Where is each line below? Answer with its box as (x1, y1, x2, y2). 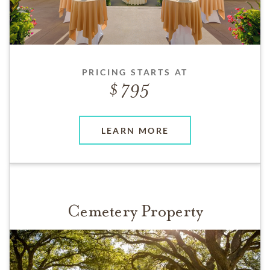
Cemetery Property (67, 201, 202, 222)
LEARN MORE (101, 125, 169, 136)
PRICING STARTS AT (81, 67, 189, 78)
